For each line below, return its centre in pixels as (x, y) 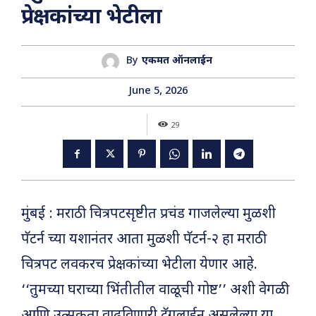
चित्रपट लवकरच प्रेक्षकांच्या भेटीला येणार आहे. (139, 265)
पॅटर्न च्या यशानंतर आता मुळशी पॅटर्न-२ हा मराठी (144, 239)
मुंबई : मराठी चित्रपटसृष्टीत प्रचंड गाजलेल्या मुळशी (148, 214)
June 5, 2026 (158, 91)
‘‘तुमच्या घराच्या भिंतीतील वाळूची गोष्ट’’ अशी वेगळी (155, 290)
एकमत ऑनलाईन (177, 61)
